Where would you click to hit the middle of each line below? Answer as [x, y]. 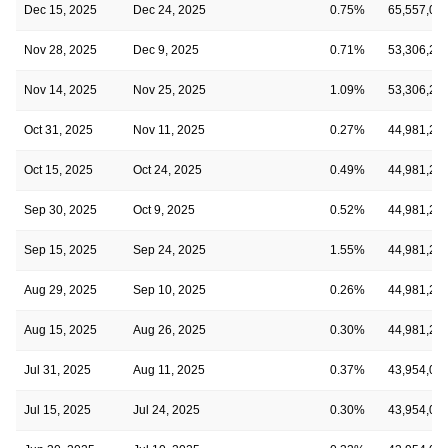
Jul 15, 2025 [57, 409]
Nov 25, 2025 [169, 89]
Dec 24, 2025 [169, 9]
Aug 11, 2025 [169, 369]
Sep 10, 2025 [169, 289]
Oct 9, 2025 [164, 209]
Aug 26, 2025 [169, 329]
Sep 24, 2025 [169, 249]
